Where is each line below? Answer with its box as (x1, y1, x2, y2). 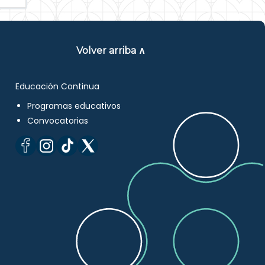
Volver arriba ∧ (76, 45, 146, 56)
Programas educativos (27, 100, 121, 112)
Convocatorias (27, 115, 89, 127)
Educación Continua (15, 80, 100, 92)
